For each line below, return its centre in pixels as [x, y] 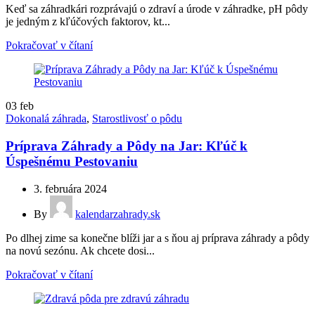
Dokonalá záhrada [46, 119]
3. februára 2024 [70, 188]
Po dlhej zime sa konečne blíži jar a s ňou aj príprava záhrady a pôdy [157, 238]
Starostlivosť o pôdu [137, 119]
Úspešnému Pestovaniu [72, 161]
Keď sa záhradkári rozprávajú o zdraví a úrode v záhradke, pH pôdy [157, 9]
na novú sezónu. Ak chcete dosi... [80, 250]
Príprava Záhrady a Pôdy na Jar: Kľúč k [127, 146]
